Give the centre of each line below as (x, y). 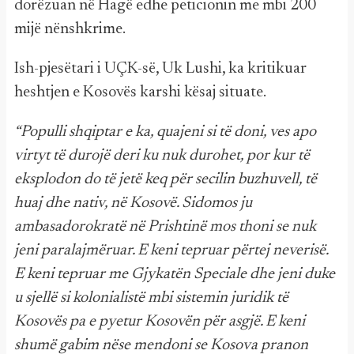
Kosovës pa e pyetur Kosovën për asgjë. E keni (160, 322)
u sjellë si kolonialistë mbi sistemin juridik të (151, 298)
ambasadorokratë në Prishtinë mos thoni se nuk (165, 227)
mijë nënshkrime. (70, 29)
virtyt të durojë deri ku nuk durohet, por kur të (162, 156)
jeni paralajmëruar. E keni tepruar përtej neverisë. (171, 250)
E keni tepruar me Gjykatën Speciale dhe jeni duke (175, 274)
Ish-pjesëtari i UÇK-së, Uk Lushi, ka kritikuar (160, 69)
